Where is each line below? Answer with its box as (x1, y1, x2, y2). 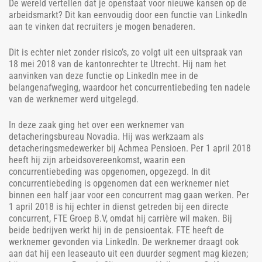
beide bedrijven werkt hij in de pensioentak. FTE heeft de (9, 224, 224, 236)
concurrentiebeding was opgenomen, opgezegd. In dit (9, 166, 211, 177)
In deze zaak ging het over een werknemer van (9, 119, 184, 130)
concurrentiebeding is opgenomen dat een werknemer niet (9, 177, 229, 189)
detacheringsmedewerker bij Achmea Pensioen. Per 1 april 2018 (9, 142, 251, 154)
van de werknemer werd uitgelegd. (9, 93, 139, 105)
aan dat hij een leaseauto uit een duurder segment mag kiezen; (9, 247, 248, 259)
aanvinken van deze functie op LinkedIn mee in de (9, 70, 198, 81)
